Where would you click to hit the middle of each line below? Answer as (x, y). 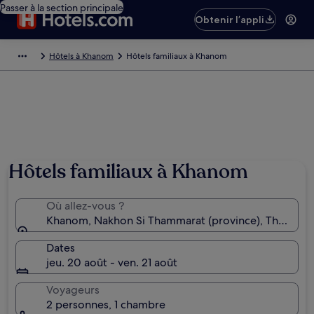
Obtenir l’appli (230, 20)
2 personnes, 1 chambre (106, 305)
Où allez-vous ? (85, 206)
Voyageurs (73, 290)
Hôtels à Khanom (81, 56)
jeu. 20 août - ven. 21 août (112, 262)
